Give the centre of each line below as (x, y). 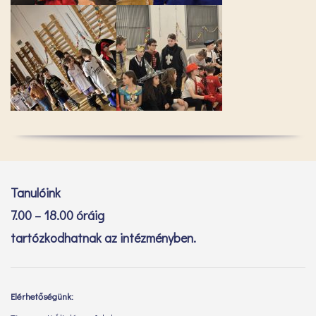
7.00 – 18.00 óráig (57, 215)
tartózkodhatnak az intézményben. (103, 237)
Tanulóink (36, 192)
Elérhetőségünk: (42, 296)
